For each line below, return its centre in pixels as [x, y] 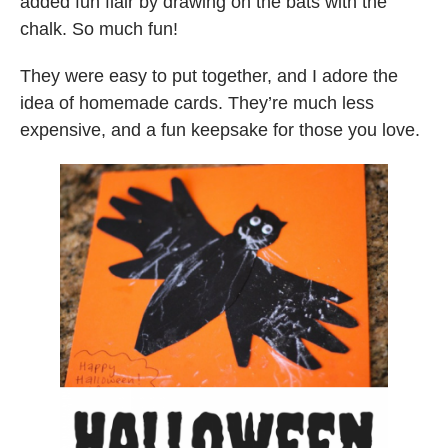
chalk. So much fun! [99, 28]
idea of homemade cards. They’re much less [197, 102]
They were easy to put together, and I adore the [209, 75]
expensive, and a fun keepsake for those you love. [220, 129]
